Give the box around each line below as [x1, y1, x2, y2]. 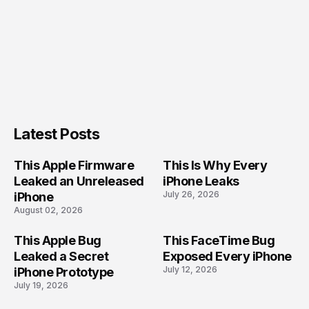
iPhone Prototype [14, 265, 114, 280]
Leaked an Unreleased [14, 174, 144, 189]
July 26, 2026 [163, 189, 219, 200]
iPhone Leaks [163, 174, 239, 189]
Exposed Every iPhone [163, 249, 292, 264]
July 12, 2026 [163, 264, 217, 275]
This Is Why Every [163, 158, 268, 173]
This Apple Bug [14, 233, 101, 248]
